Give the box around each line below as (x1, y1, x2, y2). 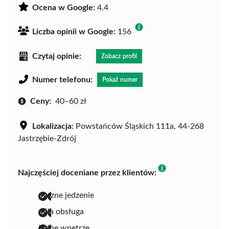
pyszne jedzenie (38, 191, 94, 199)
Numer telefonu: (32, 75, 93, 84)
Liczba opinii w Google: (32, 27, 116, 36)
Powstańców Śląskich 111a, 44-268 (74, 122, 204, 130)
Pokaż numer (102, 76, 138, 83)
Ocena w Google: (32, 3, 95, 12)
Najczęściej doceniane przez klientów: (18, 168, 156, 177)
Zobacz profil (101, 53, 137, 59)
